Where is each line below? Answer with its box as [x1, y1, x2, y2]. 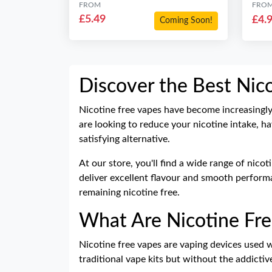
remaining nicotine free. [79, 188, 180, 197]
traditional [79, 254, 126, 264]
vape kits [126, 254, 166, 264]
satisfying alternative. [79, 134, 170, 144]
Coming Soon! [160, 16, 212, 25]
